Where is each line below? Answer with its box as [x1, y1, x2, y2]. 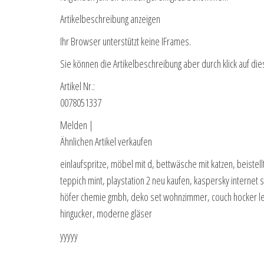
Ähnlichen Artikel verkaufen [60, 134, 152, 149]
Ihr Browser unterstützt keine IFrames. [60, 34, 191, 49]
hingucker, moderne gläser [60, 206, 152, 221]
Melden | [60, 118, 93, 133]
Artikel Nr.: [60, 79, 95, 94]
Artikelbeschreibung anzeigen [60, 12, 160, 27]
